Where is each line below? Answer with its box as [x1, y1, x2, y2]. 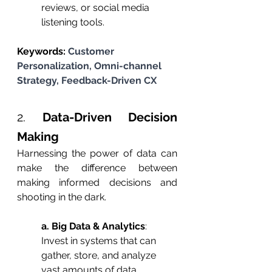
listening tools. [41, 16, 104, 29]
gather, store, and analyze [41, 250, 158, 262]
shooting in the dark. [17, 191, 106, 203]
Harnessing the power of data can [17, 148, 177, 160]
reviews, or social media [41, 2, 152, 14]
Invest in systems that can [41, 235, 158, 247]
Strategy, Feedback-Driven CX [17, 75, 157, 87]
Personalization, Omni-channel [17, 60, 164, 72]
